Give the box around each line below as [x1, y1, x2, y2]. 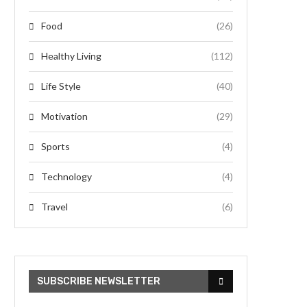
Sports [41, 140, 70, 152]
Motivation [41, 110, 88, 122]
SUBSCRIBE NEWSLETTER [37, 275, 160, 287]
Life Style [41, 80, 81, 92]
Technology [41, 171, 92, 182]
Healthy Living [41, 50, 101, 62]
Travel [41, 201, 68, 212]
